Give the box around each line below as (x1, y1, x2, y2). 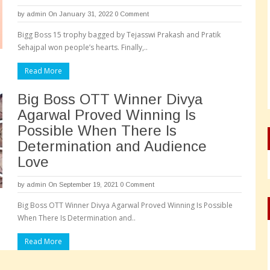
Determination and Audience (17, 138, 207, 154)
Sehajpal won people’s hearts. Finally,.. (17, 42, 148, 52)
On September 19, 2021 (48, 181, 118, 188)
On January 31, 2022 (48, 10, 113, 17)
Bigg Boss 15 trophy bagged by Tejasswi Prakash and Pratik (17, 30, 221, 40)
